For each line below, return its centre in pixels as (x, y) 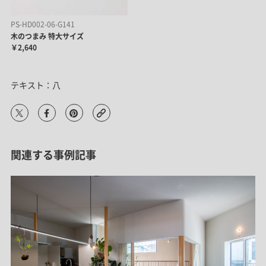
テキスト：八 (35, 85)
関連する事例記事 (53, 155)
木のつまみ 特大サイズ (47, 37)
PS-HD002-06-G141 (42, 25)
